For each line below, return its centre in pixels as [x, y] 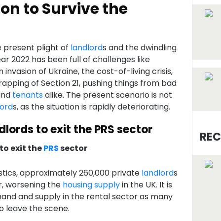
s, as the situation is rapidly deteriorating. [91, 107]
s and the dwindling [139, 48]
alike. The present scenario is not [107, 95]
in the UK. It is [146, 185]
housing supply [91, 185]
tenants [27, 95]
